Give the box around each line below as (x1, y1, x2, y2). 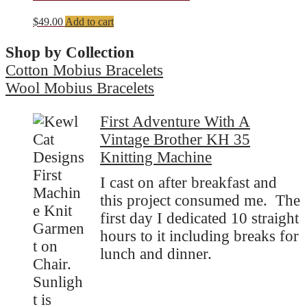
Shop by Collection (5, 43, 134, 61)
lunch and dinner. (100, 245, 212, 263)
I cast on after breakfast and (100, 174, 277, 192)
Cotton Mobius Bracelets (5, 61, 163, 79)
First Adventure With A (100, 112, 250, 130)
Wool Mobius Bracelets (5, 79, 154, 97)
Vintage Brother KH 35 (100, 130, 250, 148)
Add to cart (65, 15, 114, 27)
